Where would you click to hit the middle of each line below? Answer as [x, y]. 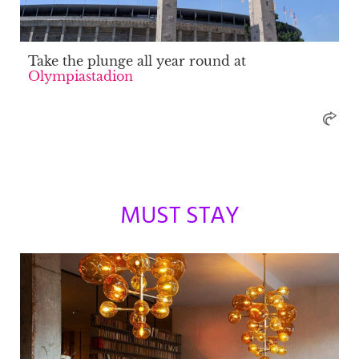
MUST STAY [179, 215]
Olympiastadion [81, 76]
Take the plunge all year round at [137, 61]
